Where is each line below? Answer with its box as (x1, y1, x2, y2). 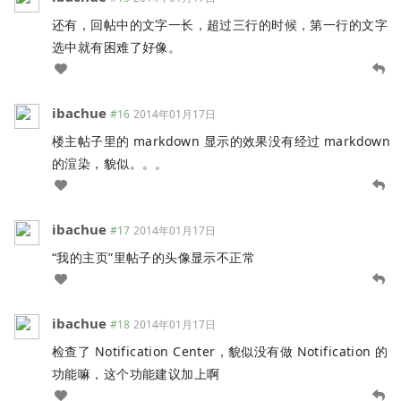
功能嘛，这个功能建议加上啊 (52, 364, 220, 382)
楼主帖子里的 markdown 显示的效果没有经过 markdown (52, 132, 391, 149)
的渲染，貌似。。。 (52, 154, 168, 172)
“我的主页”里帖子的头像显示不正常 (52, 248, 256, 266)
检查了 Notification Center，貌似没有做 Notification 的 (52, 342, 388, 360)
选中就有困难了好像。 (52, 38, 182, 55)
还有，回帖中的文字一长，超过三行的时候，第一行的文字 (52, 15, 388, 33)
